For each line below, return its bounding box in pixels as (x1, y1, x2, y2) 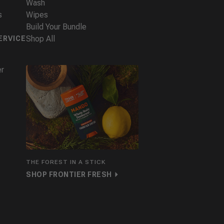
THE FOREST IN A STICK (26, 158, 105, 165)
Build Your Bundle (26, 22, 86, 32)
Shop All (26, 34, 55, 44)
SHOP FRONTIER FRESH (26, 170, 112, 178)
